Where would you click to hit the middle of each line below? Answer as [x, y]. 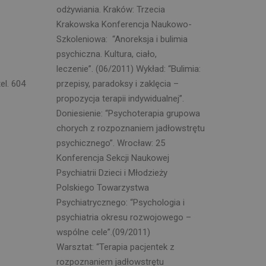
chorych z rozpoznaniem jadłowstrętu [130, 128]
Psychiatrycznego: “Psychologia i [120, 202]
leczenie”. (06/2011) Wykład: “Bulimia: [128, 69]
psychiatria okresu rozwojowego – [123, 217]
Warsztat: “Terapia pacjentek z [115, 247]
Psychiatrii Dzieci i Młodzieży [112, 173]
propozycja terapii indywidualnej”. [120, 99]
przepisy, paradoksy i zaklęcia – [117, 84]
